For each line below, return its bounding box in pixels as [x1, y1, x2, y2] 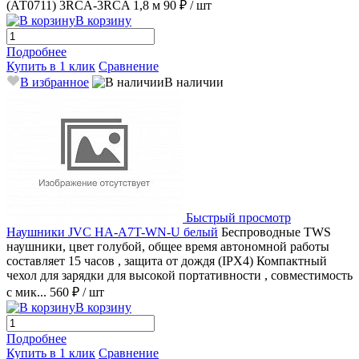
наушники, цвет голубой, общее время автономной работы [6, 239, 329, 253]
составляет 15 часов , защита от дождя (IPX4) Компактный [6, 253, 327, 268]
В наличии [164, 75, 224, 89]
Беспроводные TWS [221, 224, 331, 239]
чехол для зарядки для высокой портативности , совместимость [6, 268, 353, 282]
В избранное [20, 75, 89, 89]
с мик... [6, 284, 46, 299]
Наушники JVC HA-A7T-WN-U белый [6, 224, 218, 239]
